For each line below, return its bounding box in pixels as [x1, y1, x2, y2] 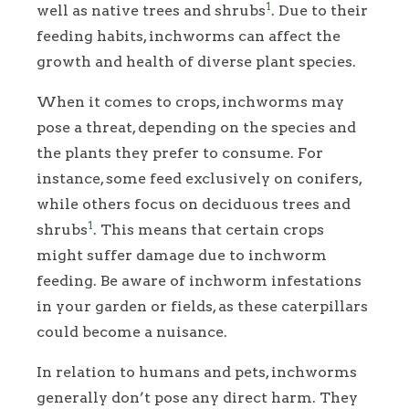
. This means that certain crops [93, 220, 324, 238]
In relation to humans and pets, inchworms [37, 362, 357, 381]
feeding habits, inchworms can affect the [37, 26, 341, 45]
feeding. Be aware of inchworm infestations [37, 271, 362, 289]
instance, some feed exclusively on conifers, [37, 169, 362, 187]
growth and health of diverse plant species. [37, 52, 356, 70]
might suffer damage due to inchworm [37, 246, 327, 264]
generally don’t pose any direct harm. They [37, 388, 358, 406]
